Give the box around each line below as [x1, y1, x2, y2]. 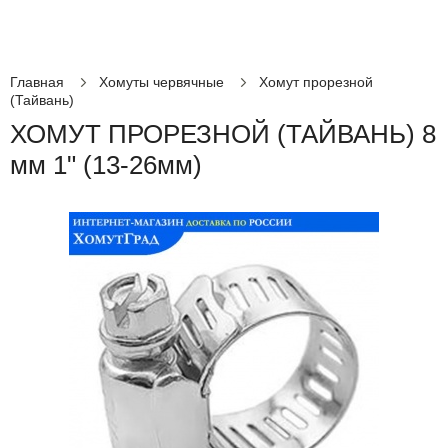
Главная [10, 74, 64, 90]
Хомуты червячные [99, 74, 224, 90]
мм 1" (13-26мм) [10, 150, 202, 180]
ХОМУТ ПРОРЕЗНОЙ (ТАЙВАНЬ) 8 [10, 119, 436, 149]
